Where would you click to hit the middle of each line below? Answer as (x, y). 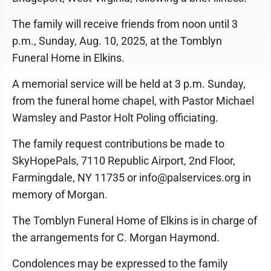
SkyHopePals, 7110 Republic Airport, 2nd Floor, (124, 160)
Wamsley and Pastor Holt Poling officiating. (115, 117)
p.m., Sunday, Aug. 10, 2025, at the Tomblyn (117, 41)
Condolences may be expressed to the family (120, 263)
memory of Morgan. (60, 194)
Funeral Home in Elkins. (68, 57)
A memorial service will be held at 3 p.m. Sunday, (129, 83)
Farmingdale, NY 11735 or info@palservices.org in (132, 177)
